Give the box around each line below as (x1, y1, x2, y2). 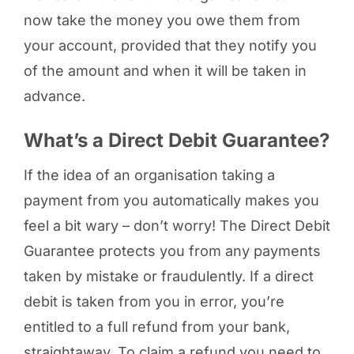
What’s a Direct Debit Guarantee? (23, 129, 330, 152)
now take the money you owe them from (23, 12, 300, 28)
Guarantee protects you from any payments (23, 243, 321, 259)
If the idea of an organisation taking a (23, 167, 275, 183)
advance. (23, 88, 85, 104)
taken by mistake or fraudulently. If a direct (23, 268, 314, 284)
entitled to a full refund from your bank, (23, 318, 290, 335)
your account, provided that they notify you (23, 37, 317, 54)
